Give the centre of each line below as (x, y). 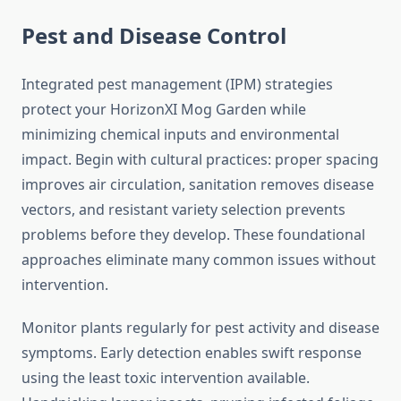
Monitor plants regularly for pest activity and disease (200, 328)
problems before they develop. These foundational (193, 235)
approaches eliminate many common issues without (199, 260)
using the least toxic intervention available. (166, 378)
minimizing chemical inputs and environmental (180, 135)
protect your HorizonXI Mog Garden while (164, 110)
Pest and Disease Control (154, 36)
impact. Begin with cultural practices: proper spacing (200, 160)
